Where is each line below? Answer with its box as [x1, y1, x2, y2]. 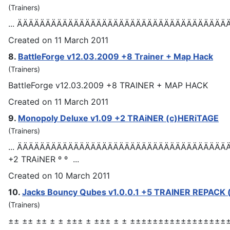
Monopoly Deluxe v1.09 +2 [18, 112, 127, 123]
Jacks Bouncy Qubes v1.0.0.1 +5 [22, 186, 154, 197]
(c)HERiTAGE [164, 112, 219, 123]
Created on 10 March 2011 [8, 170, 110, 181]
